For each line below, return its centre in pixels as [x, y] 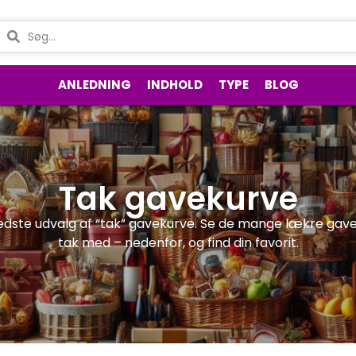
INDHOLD [174, 84]
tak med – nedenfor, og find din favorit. [178, 243]
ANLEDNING [94, 84]
